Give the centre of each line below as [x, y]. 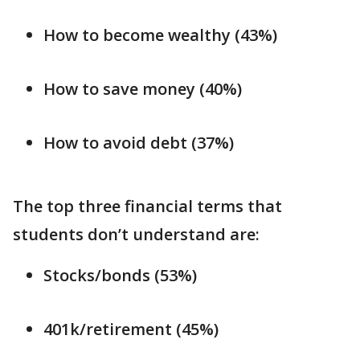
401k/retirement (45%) [131, 329]
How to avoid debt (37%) [141, 143]
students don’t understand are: [138, 235]
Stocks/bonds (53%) [120, 276]
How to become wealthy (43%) [160, 35]
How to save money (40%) [143, 89]
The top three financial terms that [147, 207]
